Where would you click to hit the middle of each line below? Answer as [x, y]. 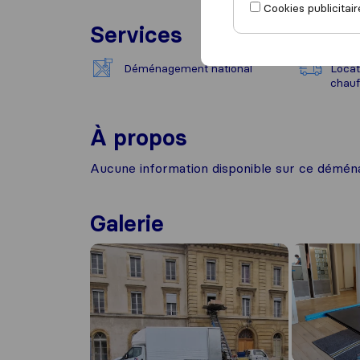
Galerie [127, 223]
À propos [139, 137]
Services [136, 35]
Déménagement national [188, 68]
